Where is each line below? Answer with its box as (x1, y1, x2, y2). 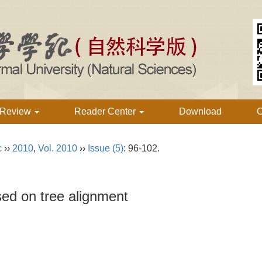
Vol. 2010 (38, 143, 77, 153)
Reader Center (74, 106, 138, 116)
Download (179, 106, 222, 116)
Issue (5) (88, 143, 123, 153)
